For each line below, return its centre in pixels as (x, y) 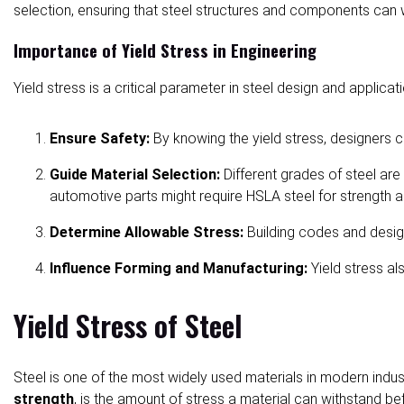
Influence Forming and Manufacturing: (179, 269)
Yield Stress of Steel (128, 326)
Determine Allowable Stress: (147, 233)
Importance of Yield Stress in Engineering (165, 50)
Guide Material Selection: (135, 175)
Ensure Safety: (100, 139)
